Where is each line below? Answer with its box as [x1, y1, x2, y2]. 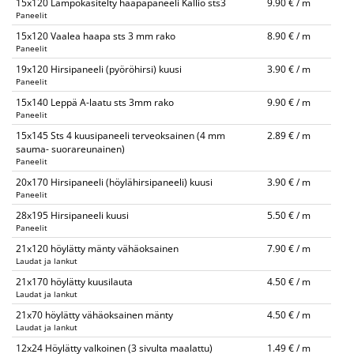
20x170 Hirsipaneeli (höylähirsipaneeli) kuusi [16, 175, 213, 189]
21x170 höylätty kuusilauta [16, 275, 133, 288]
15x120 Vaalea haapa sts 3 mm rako [16, 29, 175, 43]
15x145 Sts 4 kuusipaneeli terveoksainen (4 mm [16, 129, 225, 142]
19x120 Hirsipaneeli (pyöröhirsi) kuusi [16, 62, 182, 76]
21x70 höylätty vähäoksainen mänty [16, 308, 173, 322]
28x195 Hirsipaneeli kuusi [16, 209, 129, 222]
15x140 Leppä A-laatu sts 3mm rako [16, 96, 174, 109]
